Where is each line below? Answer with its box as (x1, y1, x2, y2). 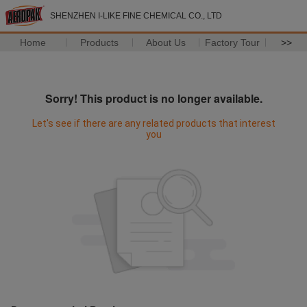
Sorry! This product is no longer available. (45, 90, 262, 106)
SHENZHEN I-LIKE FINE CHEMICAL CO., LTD (50, 11, 222, 21)
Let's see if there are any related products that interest (32, 118, 275, 129)
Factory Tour (205, 37, 260, 48)
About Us (146, 37, 186, 48)
